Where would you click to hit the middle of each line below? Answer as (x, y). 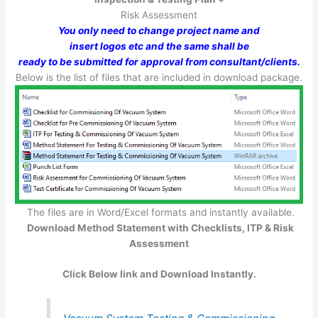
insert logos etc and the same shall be (159, 46)
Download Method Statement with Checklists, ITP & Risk (160, 227)
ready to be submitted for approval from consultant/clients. (159, 62)
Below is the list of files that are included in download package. (159, 78)
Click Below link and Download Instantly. (159, 274)
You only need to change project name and (159, 31)
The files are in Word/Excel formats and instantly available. (159, 212)
